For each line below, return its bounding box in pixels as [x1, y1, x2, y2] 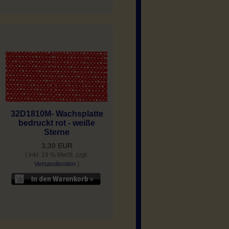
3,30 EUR [41, 142, 73, 150]
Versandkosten [34, 161, 76, 168]
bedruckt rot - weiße [18, 119, 95, 128]
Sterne [44, 128, 70, 137]
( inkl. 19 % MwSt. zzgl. [25, 151, 88, 159]
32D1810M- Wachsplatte [10, 109, 103, 119]
